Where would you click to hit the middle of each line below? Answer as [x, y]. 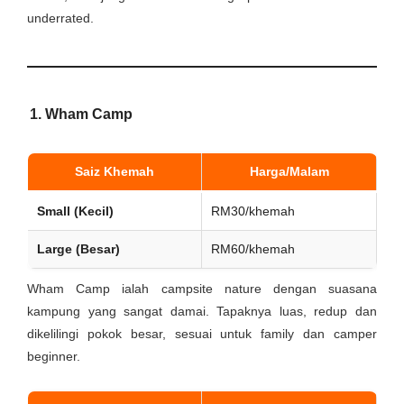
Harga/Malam [289, 171]
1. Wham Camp [81, 114]
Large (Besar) [78, 249]
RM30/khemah [253, 211]
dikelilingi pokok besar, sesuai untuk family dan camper [202, 334]
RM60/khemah [253, 249]
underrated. [60, 18]
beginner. [54, 356]
